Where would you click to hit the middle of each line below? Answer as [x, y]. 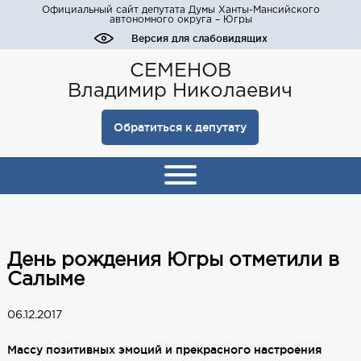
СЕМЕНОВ [180, 71]
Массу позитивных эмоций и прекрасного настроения [164, 349]
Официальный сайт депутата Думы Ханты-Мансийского [180, 10]
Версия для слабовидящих [199, 38]
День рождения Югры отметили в [173, 260]
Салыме [46, 279]
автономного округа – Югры [180, 20]
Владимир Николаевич [180, 91]
